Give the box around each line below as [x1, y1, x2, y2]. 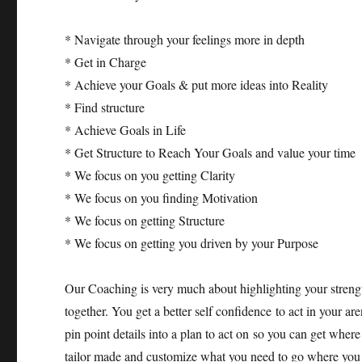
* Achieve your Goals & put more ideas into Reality [65, 76, 329, 93]
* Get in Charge [65, 53, 147, 70]
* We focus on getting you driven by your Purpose [65, 234, 319, 251]
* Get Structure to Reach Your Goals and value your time [65, 144, 356, 161]
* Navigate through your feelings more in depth [65, 31, 305, 48]
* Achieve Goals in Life [65, 121, 191, 138]
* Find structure [65, 99, 145, 116]
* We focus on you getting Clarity [65, 166, 236, 183]
